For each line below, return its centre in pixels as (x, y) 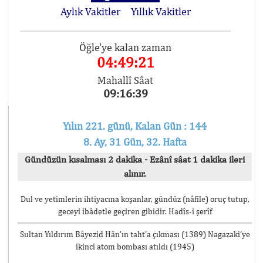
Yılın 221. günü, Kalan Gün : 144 (135, 126)
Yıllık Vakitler (161, 11)
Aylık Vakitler (90, 11)
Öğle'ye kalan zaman (126, 47)
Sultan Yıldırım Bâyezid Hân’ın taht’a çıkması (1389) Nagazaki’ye (135, 234)
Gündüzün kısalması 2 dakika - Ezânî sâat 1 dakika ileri (135, 159)
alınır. (135, 173)
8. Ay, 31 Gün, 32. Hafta (135, 142)
